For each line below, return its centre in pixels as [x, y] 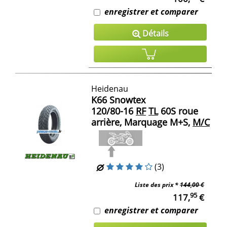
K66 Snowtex [118, 100]
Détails [154, 33]
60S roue [178, 111]
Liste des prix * [157, 184]
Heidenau [110, 88]
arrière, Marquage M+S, [141, 122]
